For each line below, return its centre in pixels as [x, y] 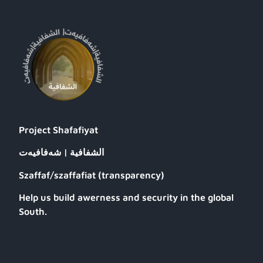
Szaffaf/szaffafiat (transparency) [92, 175]
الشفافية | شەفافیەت [61, 152]
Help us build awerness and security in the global [126, 198]
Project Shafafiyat [58, 129]
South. [33, 212]
